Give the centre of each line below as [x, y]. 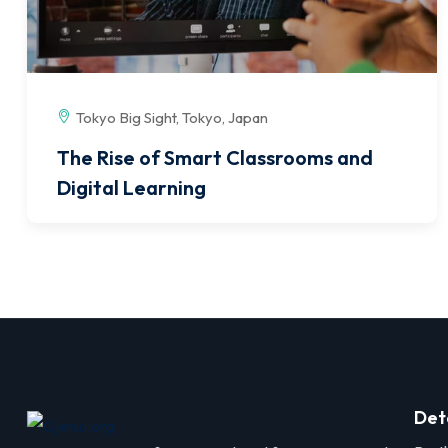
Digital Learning [131, 188]
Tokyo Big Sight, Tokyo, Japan [172, 118]
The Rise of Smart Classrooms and [215, 158]
